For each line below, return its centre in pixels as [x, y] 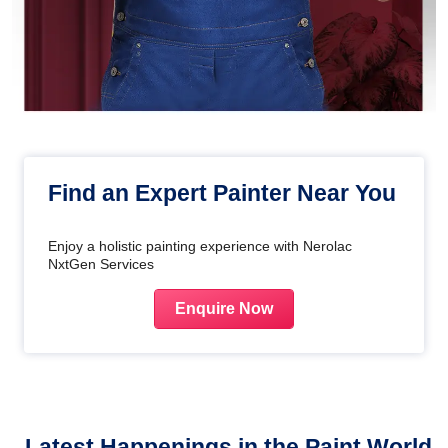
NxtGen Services [101, 264]
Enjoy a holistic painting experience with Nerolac [200, 246]
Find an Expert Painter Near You [222, 193]
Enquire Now [224, 309]
